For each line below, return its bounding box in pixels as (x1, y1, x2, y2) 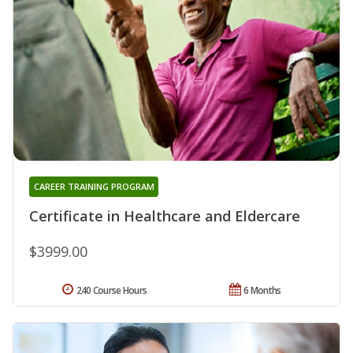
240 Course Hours (76, 284, 147, 298)
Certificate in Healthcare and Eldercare (29, 206, 300, 226)
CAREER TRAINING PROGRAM (33, 180, 154, 193)
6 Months (243, 284, 281, 298)
